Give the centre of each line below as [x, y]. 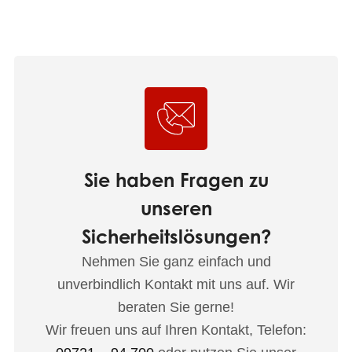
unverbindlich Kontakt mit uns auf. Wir [176, 284]
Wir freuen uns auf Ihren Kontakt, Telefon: [176, 330]
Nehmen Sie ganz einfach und [176, 262]
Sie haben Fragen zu [176, 180]
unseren [176, 208]
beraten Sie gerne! [176, 307]
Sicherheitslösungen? [176, 236]
